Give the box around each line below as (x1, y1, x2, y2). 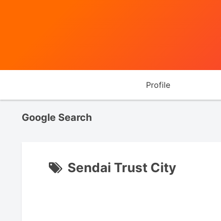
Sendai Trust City (68, 160, 176, 176)
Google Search (22, 111, 92, 123)
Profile (146, 79, 170, 90)
